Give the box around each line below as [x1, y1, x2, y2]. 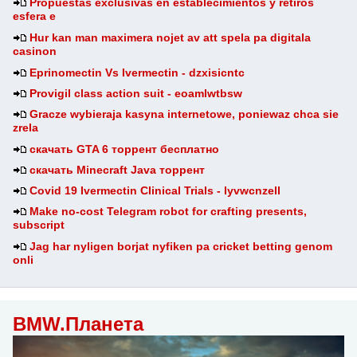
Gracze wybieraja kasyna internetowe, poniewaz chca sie [29, 108, 339, 121]
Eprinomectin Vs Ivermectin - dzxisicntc [29, 66, 245, 80]
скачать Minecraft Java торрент [29, 163, 206, 177]
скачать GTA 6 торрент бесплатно [29, 143, 220, 156]
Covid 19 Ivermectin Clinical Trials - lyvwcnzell [29, 184, 281, 198]
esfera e [13, 10, 56, 24]
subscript [13, 218, 65, 233]
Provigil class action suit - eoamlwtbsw [29, 87, 243, 100]
